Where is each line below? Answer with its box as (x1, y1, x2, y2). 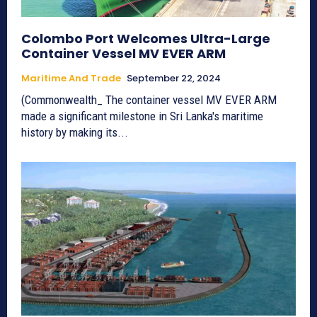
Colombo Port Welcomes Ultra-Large (21, 29, 270, 47)
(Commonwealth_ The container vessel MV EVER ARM (21, 92, 277, 107)
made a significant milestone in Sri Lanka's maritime (21, 108, 263, 123)
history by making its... (21, 125, 128, 139)
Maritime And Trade (21, 71, 121, 85)
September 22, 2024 (127, 71, 221, 85)
